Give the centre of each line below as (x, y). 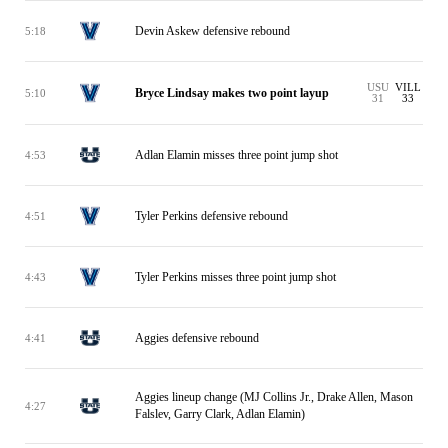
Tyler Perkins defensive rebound (211, 215)
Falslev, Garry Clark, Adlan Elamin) (220, 414)
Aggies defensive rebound (197, 337)
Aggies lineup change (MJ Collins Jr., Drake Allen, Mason (274, 397)
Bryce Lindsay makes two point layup (232, 92)
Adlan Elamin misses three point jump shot (236, 154)
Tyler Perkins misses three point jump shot (235, 276)
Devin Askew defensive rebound (212, 30)
